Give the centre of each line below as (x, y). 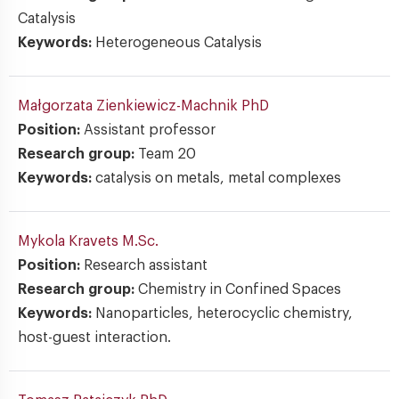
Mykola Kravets (70, 241)
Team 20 (167, 154)
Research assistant (146, 265)
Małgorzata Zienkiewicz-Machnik (130, 106)
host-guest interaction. (94, 338)
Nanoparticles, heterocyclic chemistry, (224, 313)
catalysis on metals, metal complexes (218, 178)
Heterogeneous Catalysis (179, 43)
